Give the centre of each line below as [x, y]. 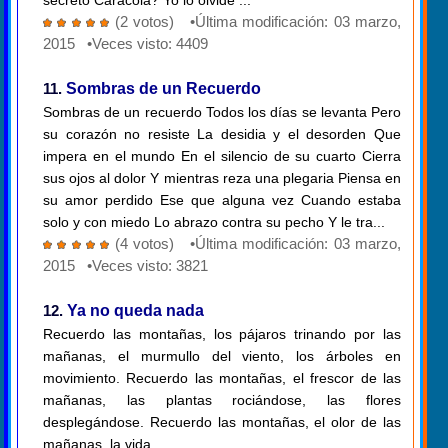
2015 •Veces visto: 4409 [125, 44]
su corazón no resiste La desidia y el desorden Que [222, 134]
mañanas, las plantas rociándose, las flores [222, 400]
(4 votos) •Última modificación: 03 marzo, [258, 244]
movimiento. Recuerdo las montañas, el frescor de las [222, 378]
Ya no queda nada [135, 311]
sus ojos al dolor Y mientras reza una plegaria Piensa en [222, 178]
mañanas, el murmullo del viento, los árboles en [222, 356]
